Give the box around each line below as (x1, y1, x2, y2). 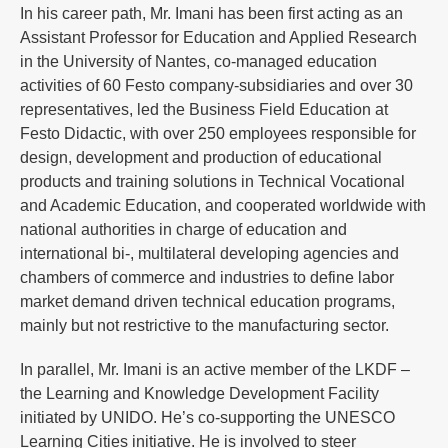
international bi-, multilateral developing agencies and (20, 244, 399, 262)
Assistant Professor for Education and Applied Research (20, 28, 417, 46)
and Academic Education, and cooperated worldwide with (20, 196, 426, 214)
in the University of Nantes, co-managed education (20, 52, 377, 70)
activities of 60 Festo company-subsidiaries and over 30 (20, 76, 413, 94)
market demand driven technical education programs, (20, 292, 395, 310)
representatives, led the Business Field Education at (20, 100, 388, 118)
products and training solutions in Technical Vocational (20, 172, 405, 190)
